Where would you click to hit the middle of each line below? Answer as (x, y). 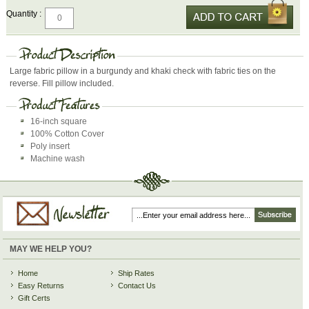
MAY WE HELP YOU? (51, 249)
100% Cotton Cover (68, 133)
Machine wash (58, 158)
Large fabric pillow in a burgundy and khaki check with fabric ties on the (143, 71)
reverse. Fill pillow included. (62, 83)
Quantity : (24, 13)
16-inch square (59, 121)
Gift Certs (34, 298)
